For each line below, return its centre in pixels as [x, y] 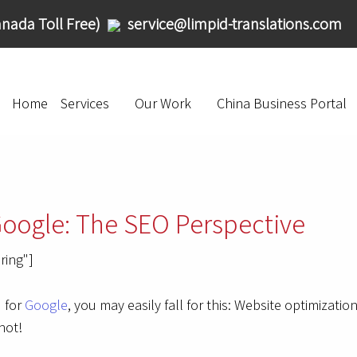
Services [85, 104]
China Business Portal [282, 104]
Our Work [163, 104]
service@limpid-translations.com [233, 24]
